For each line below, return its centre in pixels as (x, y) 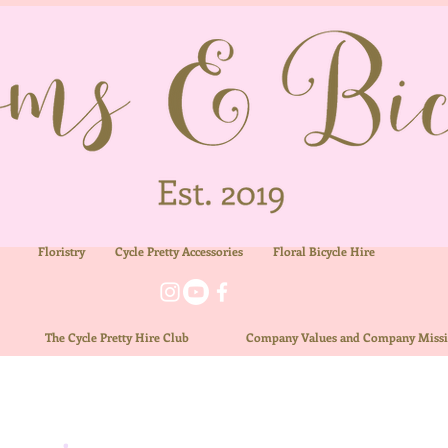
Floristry (61, 251)
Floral (291, 251)
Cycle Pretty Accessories (194, 251)
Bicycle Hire (342, 251)
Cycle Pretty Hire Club (128, 337)
